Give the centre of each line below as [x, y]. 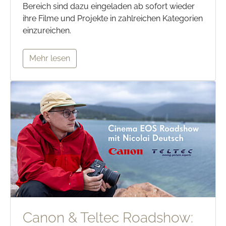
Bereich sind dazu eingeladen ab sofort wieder [109, 7]
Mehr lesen [50, 59]
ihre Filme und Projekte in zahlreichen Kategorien [113, 19]
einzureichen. [47, 31]
